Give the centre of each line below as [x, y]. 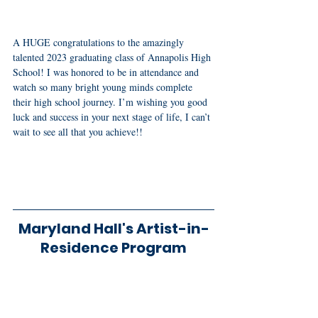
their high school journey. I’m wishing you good [111, 102]
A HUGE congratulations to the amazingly [100, 43]
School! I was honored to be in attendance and [107, 72]
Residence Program [114, 248]
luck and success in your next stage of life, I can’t [113, 117]
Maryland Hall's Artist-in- [114, 229]
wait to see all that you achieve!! [78, 132]
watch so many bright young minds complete [104, 87]
